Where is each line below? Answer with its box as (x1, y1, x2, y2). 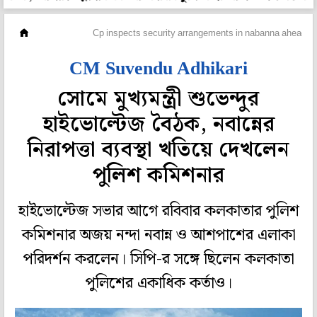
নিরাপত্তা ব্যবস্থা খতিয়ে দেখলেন (28, 133, 289, 167)
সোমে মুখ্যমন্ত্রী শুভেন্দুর (57, 82, 260, 116)
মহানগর (46, 27, 74, 40)
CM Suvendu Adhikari (69, 58, 248, 79)
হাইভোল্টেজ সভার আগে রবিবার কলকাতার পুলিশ (18, 199, 299, 224)
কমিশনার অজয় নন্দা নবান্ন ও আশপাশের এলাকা (21, 223, 296, 248)
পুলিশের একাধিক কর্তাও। (85, 271, 232, 296)
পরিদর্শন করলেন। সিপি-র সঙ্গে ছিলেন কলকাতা (23, 247, 294, 272)
